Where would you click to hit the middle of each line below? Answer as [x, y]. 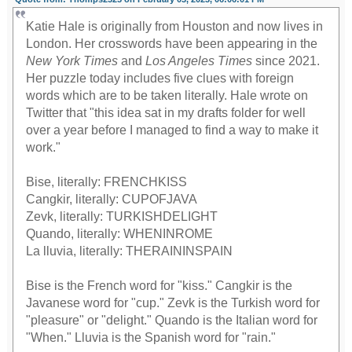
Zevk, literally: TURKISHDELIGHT [122, 217]
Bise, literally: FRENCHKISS [107, 182]
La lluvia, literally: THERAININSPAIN [130, 251]
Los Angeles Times [199, 61]
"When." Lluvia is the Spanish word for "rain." [151, 338]
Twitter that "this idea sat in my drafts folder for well [166, 113]
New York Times [72, 61]
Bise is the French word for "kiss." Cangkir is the [159, 286]
